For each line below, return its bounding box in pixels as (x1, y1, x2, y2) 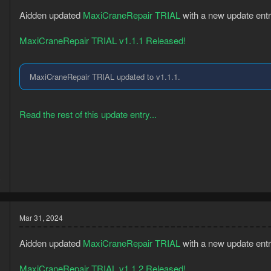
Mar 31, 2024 (19, 212, 63, 223)
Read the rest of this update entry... (19, 107, 157, 120)
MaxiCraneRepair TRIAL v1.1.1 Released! (19, 33, 186, 47)
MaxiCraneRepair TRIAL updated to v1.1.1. (30, 71, 180, 83)
